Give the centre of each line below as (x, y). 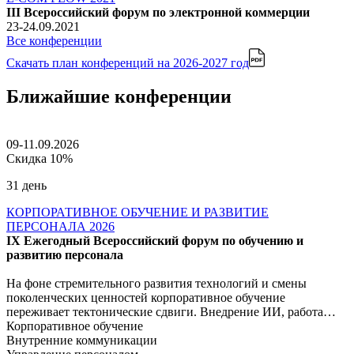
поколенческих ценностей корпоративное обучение (146, 297)
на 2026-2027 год (203, 62)
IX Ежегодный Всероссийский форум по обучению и (155, 240)
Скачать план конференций (82, 62)
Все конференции (54, 40)
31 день (26, 185)
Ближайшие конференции (119, 96)
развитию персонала (65, 254)
